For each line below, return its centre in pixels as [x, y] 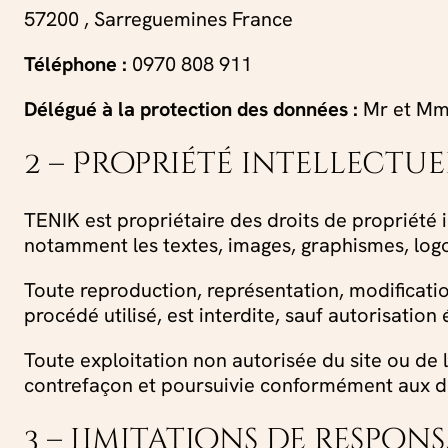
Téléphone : [75, 63]
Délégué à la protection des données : [193, 108]
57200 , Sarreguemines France [158, 18]
